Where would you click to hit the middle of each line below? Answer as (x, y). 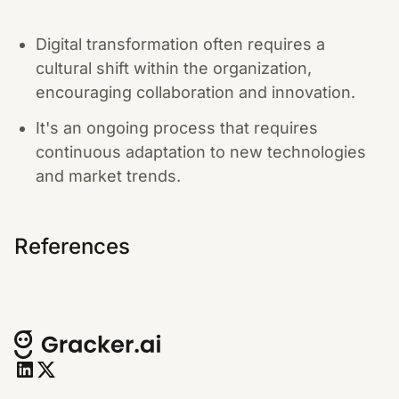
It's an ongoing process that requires (177, 128)
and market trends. (108, 176)
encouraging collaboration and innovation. (195, 92)
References (72, 246)
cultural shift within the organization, (174, 68)
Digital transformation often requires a (180, 44)
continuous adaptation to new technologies (201, 152)
